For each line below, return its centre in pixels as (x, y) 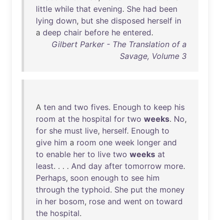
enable (58, 154)
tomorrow (143, 166)
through (50, 190)
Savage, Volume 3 (153, 56)
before (97, 32)
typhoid (96, 190)
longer (149, 142)
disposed (128, 21)
